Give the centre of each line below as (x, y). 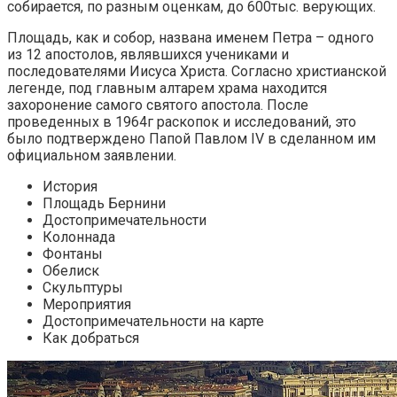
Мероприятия (87, 304)
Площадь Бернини (104, 203)
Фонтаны (73, 253)
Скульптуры (83, 287)
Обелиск (71, 270)
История (70, 186)
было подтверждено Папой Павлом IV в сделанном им (191, 138)
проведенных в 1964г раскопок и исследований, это (182, 121)
